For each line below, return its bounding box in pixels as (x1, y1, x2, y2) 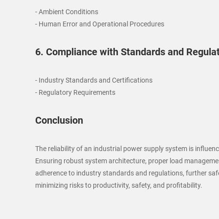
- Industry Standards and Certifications (35, 76, 153, 84)
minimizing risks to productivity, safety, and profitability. (35, 181, 202, 189)
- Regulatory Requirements (35, 88, 115, 96)
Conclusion (35, 114, 83, 126)
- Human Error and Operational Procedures (35, 20, 164, 28)
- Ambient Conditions (35, 8, 98, 16)
